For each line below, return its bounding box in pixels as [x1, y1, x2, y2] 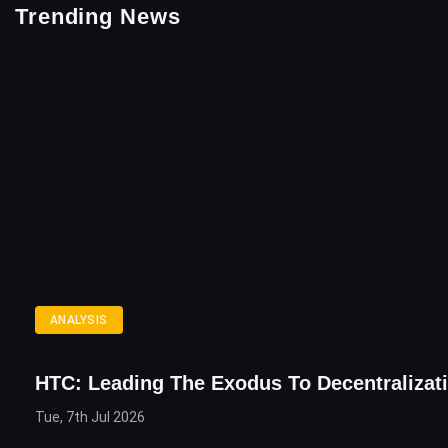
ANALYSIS [50, 313, 108, 328]
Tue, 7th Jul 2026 [35, 409, 145, 426]
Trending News [15, 4, 181, 30]
